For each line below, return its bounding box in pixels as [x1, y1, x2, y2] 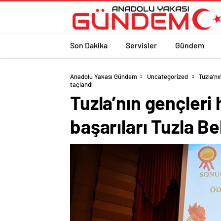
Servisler [126, 40, 157, 50]
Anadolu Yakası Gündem [70, 73, 137, 80]
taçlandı [70, 80, 93, 88]
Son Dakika [70, 40, 108, 50]
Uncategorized [147, 73, 188, 80]
